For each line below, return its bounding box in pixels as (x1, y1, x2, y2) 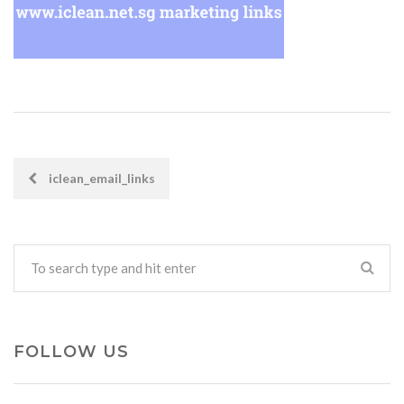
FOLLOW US (14, 342, 129, 362)
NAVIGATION (14, 204, 205, 237)
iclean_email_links (46, 170, 155, 186)
